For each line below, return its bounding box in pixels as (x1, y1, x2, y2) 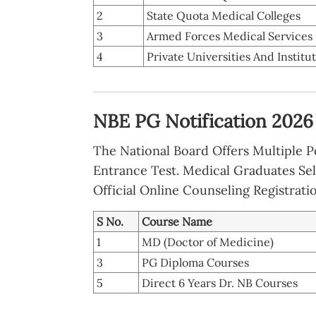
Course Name (142, 214, 212, 229)
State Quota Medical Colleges (147, 8, 300, 23)
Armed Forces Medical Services (147, 28, 312, 43)
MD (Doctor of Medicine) (142, 234, 274, 249)
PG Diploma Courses (142, 255, 249, 269)
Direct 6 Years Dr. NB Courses (142, 275, 298, 290)
